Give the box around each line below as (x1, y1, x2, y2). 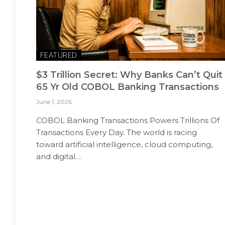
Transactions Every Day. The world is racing (36, 127, 197, 137)
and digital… (36, 151, 81, 161)
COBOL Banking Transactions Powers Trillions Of (36, 115, 219, 125)
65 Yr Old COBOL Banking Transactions (36, 81, 219, 92)
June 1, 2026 (36, 97, 72, 105)
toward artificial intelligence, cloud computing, (36, 139, 212, 149)
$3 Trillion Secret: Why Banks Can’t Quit (36, 69, 222, 80)
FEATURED (40, 50, 77, 60)
